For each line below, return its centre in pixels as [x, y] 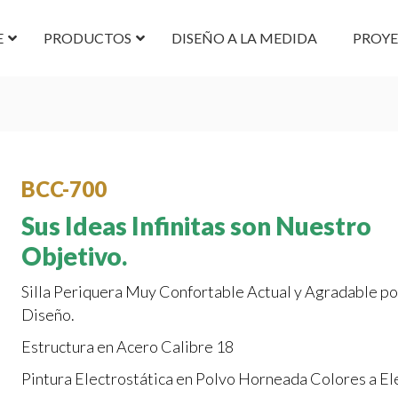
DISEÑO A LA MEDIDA [244, 38]
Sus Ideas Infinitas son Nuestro [196, 226]
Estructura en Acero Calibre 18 [127, 346]
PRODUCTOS [87, 38]
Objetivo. [74, 256]
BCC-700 [64, 189]
